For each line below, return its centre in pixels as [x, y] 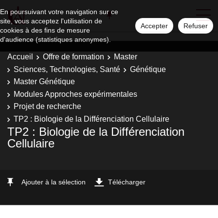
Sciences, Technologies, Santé [67, 69]
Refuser [196, 26]
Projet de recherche [47, 106]
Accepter [154, 26]
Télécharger [127, 182]
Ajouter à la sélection [54, 182]
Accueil [20, 57]
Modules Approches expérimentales [75, 94]
